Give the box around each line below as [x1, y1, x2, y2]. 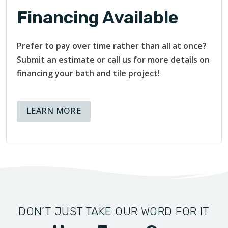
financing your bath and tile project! [17, 68, 160, 79]
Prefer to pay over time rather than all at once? [17, 40, 207, 52]
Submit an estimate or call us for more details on [17, 54, 210, 66]
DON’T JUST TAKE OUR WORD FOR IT [18, 204, 210, 218]
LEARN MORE [26, 105, 81, 117]
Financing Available [17, 7, 179, 28]
